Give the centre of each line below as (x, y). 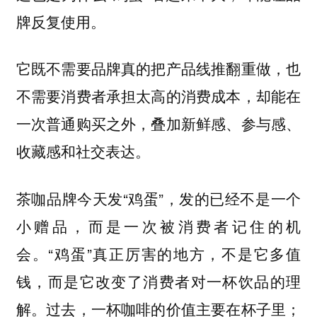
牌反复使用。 (60, 21)
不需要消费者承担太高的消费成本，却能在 (158, 96)
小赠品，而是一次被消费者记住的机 (158, 225)
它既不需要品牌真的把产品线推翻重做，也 (158, 69)
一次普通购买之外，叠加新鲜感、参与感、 (158, 124)
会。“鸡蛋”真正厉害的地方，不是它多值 (158, 253)
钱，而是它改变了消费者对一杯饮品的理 (158, 281)
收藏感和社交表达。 (83, 151)
